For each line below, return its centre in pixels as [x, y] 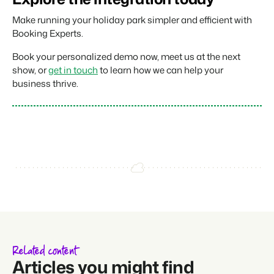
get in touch [73, 70]
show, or [30, 70]
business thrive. [45, 83]
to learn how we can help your [161, 70]
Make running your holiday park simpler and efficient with [132, 20]
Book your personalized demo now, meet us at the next [126, 56]
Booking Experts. [48, 33]
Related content [44, 251]
